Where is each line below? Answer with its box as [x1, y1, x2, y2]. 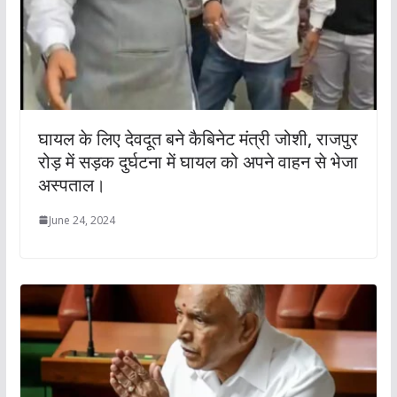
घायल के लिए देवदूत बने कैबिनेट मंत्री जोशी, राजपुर [37, 126, 358, 151]
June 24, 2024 [48, 212, 115, 228]
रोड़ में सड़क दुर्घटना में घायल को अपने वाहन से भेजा [37, 149, 358, 174]
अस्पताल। [37, 172, 105, 197]
